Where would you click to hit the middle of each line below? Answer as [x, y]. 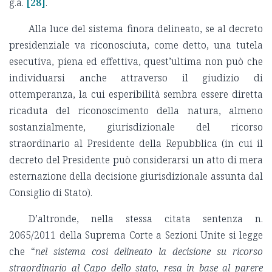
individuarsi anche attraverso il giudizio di [136, 78]
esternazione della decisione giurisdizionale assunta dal [136, 176]
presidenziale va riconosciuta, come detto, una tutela [136, 45]
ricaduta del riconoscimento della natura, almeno [136, 111]
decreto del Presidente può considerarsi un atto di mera [136, 160]
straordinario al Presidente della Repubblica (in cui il [136, 144]
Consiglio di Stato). [52, 193]
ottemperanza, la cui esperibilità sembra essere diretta [136, 94]
